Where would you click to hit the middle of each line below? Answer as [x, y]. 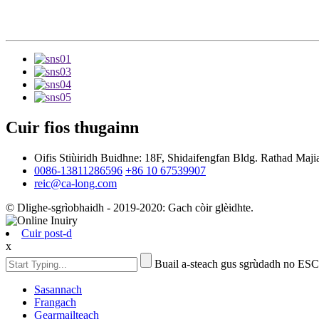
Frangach [55, 302]
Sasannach [58, 289]
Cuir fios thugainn [72, 128]
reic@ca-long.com [75, 183]
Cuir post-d [47, 233]
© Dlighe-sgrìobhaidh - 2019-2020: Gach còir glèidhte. [130, 207]
